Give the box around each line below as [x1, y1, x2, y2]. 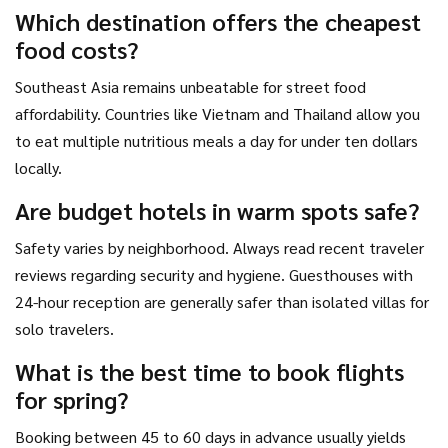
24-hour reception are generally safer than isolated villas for [15, 291, 429, 313]
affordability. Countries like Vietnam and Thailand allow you [15, 103, 420, 125]
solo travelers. [15, 318, 114, 340]
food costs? [15, 33, 138, 66]
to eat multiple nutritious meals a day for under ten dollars [15, 130, 418, 152]
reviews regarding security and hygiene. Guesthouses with [15, 264, 413, 286]
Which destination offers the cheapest [15, 5, 421, 38]
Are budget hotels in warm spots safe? [15, 194, 419, 227]
